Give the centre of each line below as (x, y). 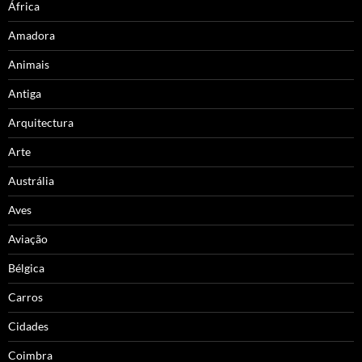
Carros (25, 297)
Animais (29, 64)
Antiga (25, 93)
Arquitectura (41, 122)
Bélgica (26, 267)
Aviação (28, 238)
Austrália (31, 180)
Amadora (32, 35)
